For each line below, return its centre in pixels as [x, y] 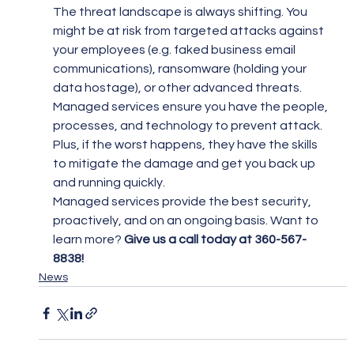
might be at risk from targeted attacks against [189, 31]
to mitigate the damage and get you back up [185, 164]
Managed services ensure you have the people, [191, 107]
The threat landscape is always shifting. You [181, 12]
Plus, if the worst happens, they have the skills [186, 145]
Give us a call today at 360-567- [215, 239]
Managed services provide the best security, [183, 201]
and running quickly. [109, 183]
